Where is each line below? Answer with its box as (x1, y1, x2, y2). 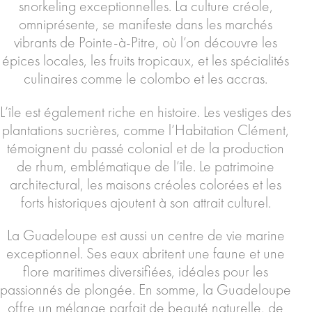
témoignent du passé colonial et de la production (7, 138, 284, 158)
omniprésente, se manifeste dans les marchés (19, 14, 272, 34)
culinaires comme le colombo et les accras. (24, 68, 267, 88)
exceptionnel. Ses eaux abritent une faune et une (6, 244, 285, 264)
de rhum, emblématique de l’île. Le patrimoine (17, 156, 274, 176)
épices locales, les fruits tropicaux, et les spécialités (2, 50, 289, 70)
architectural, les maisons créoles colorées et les (10, 174, 281, 194)
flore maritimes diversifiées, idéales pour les (23, 262, 268, 282)
